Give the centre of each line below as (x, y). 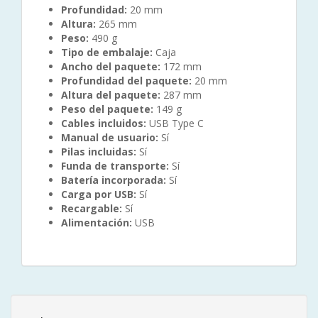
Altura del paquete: (111, 94)
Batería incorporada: (115, 180)
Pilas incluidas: (100, 151)
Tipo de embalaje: (107, 52)
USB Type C (176, 123)
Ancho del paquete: (111, 66)
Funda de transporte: (115, 165)
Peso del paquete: (107, 109)
